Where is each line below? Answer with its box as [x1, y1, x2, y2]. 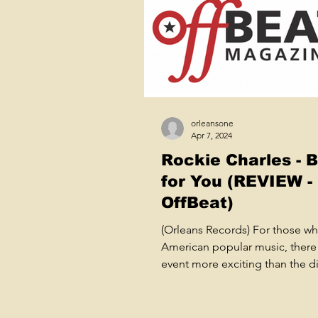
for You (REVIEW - [161, 172, 312, 191]
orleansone [191, 118, 234, 129]
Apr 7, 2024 [191, 130, 232, 141]
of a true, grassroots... [161, 274, 270, 288]
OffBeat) [161, 194, 234, 212]
